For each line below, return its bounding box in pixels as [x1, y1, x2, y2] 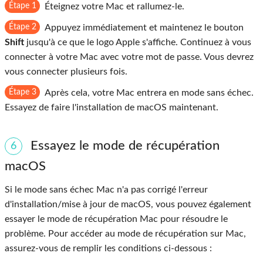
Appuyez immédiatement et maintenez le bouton [45, 22, 244, 32]
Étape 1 [8, 1, 36, 10]
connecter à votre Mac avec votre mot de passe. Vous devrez [5, 52, 254, 62]
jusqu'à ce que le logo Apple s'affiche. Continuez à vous [24, 37, 251, 47]
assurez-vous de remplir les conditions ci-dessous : [5, 243, 212, 253]
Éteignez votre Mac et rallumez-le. [45, 1, 184, 11]
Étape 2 [8, 22, 36, 31]
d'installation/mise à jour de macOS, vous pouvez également [5, 199, 251, 209]
